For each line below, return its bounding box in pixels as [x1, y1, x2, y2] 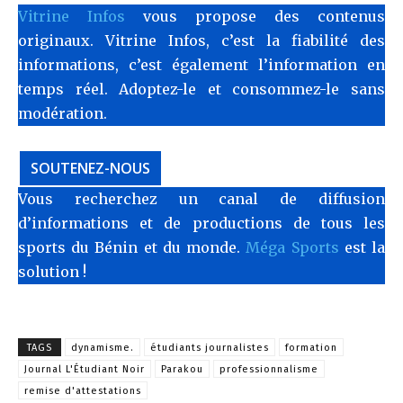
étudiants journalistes [150, 341, 269, 354]
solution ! [18, 262, 86, 281]
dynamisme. [71, 341, 134, 354]
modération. [18, 103, 107, 122]
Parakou [161, 363, 203, 375]
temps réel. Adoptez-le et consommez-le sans [18, 79, 385, 98]
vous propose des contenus [125, 6, 385, 25]
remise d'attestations [24, 384, 141, 397]
